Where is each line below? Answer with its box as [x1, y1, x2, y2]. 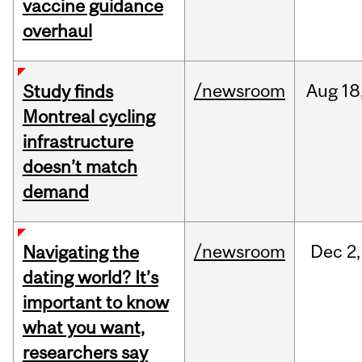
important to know [22, 292, 169, 314]
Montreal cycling [22, 106, 155, 128]
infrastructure [22, 131, 133, 153]
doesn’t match [22, 156, 137, 178]
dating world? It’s [22, 267, 158, 288]
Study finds [22, 81, 113, 103]
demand [22, 181, 89, 203]
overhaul [22, 20, 92, 42]
